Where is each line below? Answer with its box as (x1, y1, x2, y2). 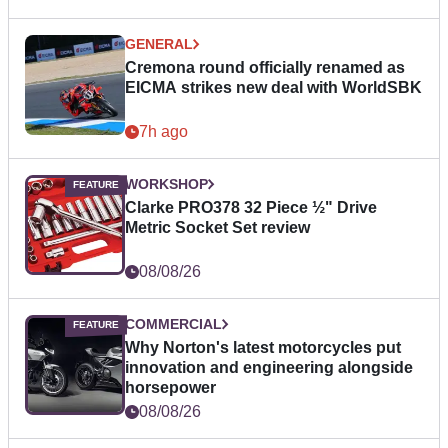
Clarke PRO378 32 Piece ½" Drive (125, 199, 377, 217)
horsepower (125, 379, 216, 397)
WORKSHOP (125, 176, 208, 193)
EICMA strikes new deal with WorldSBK (125, 79, 422, 97)
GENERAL (125, 36, 193, 53)
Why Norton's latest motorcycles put (125, 339, 401, 357)
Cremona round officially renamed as (125, 59, 405, 77)
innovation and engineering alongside (125, 359, 413, 377)
